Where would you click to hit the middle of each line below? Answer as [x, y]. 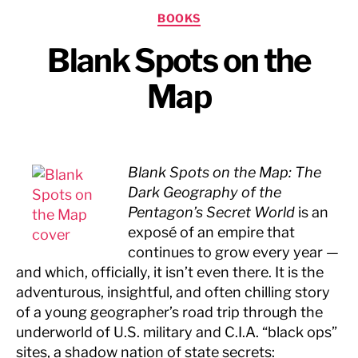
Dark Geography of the [205, 192]
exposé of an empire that [211, 232]
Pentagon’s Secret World [213, 212]
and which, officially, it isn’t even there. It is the [170, 272]
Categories [214, 15]
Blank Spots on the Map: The [225, 172]
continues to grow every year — [233, 252]
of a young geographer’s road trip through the [169, 312]
